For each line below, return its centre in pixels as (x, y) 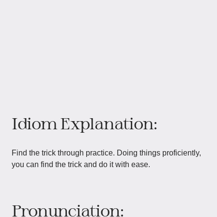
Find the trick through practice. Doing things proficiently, (106, 153)
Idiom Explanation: (85, 123)
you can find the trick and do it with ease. (81, 164)
